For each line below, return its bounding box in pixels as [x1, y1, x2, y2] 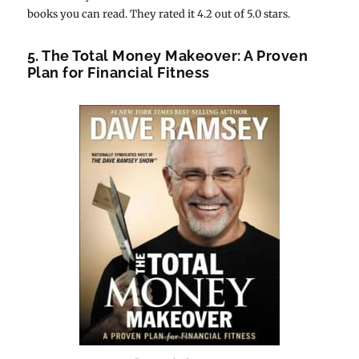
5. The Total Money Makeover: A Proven [26, 46, 309, 64]
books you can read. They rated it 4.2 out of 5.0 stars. [26, 6, 290, 21]
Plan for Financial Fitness [26, 63, 210, 81]
